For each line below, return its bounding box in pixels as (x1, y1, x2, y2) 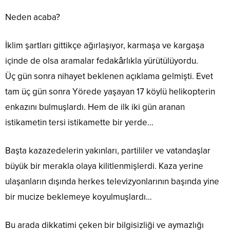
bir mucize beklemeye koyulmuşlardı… (5, 191, 152, 203)
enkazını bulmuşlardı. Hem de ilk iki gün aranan (5, 102, 185, 113)
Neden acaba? (5, 12, 60, 23)
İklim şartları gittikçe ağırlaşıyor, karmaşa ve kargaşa (5, 40, 204, 51)
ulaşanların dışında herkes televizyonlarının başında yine (5, 176, 219, 187)
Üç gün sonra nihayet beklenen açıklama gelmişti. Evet (5, 71, 213, 82)
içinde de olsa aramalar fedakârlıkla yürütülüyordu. (5, 55, 198, 67)
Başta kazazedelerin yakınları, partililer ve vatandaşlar (5, 145, 210, 157)
